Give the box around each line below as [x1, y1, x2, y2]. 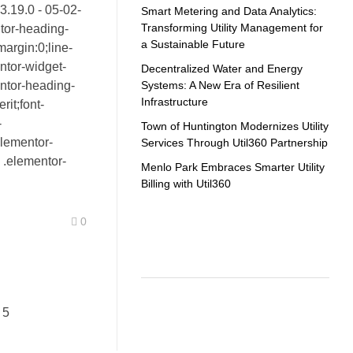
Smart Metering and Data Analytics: [141, 5, 317, 18]
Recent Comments [141, 240, 295, 258]
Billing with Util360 [141, 176, 231, 190]
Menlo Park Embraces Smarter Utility [141, 160, 325, 173]
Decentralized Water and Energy [141, 62, 303, 75]
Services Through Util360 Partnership [141, 136, 328, 149]
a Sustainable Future [141, 38, 245, 51]
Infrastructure [141, 95, 208, 108]
